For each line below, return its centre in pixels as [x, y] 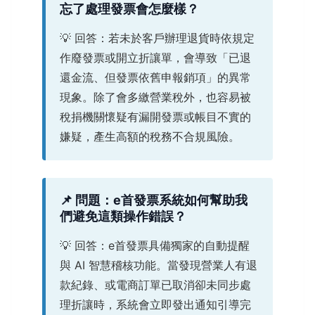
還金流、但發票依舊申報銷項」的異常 [155, 77]
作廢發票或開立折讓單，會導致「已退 [155, 57]
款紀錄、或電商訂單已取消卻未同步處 [155, 284]
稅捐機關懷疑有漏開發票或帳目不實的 [155, 116]
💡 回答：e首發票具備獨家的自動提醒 [155, 245]
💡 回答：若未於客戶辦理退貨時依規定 [157, 38]
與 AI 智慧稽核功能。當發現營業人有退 [159, 265]
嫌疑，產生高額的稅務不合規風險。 [150, 136]
